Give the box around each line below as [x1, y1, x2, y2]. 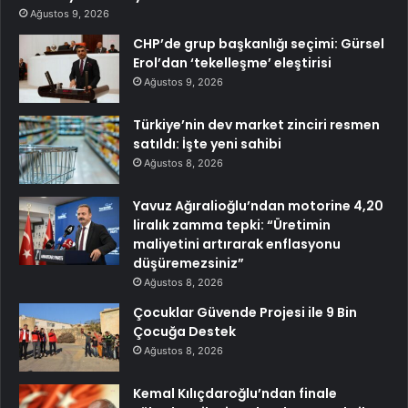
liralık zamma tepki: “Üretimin [133, 215, 331, 234]
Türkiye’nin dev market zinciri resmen [133, 115, 380, 134]
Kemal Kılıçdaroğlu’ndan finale [133, 383, 337, 403]
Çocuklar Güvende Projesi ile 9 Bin [133, 302, 357, 321]
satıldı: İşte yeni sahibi [133, 134, 281, 153]
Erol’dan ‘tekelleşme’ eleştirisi [133, 53, 331, 72]
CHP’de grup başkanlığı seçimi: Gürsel [133, 34, 384, 53]
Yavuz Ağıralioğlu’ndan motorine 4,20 [133, 196, 383, 215]
